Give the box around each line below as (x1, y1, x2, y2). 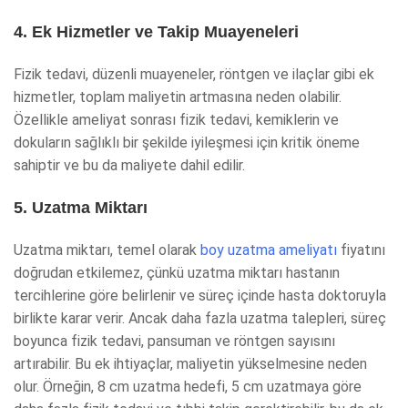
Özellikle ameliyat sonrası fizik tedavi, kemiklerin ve (14, 111, 339, 128)
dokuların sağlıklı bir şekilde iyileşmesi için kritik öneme (14, 134, 360, 151)
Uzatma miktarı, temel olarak (14, 241, 200, 259)
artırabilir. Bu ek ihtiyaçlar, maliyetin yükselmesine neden (14, 355, 367, 372)
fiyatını (337, 241, 385, 259)
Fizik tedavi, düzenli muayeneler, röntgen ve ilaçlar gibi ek (14, 66, 374, 83)
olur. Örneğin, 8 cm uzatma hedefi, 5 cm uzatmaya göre (14, 378, 362, 395)
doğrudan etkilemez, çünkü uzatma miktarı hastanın (14, 264, 340, 281)
